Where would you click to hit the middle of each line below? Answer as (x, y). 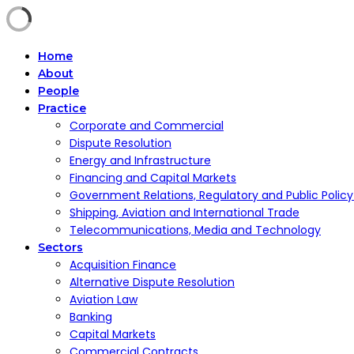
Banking (91, 317)
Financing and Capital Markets (153, 178)
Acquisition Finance (123, 265)
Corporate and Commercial (147, 126)
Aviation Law (104, 299)
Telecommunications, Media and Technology (195, 230)
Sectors (60, 247)
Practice (62, 108)
